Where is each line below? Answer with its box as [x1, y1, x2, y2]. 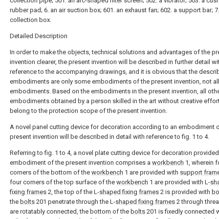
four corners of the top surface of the [10, 178, 116, 186]
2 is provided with [159, 188, 212, 196]
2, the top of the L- [46, 188, 99, 196]
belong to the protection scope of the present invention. [10, 107, 167, 114]
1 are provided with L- [148, 178, 210, 186]
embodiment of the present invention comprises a [10, 159, 152, 166]
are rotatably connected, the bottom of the [10, 208, 131, 215]
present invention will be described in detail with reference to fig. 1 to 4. [10, 133, 209, 140]
